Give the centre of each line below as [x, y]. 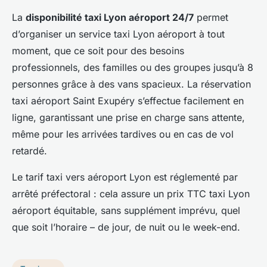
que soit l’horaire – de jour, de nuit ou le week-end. [126, 227]
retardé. [30, 151]
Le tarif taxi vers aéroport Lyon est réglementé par [125, 177]
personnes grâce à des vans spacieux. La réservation [131, 84]
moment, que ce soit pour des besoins [98, 51]
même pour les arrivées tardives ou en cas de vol [123, 134]
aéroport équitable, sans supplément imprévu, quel [126, 211]
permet [211, 18]
